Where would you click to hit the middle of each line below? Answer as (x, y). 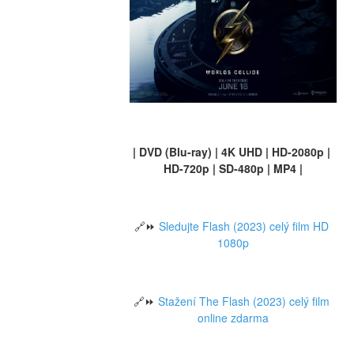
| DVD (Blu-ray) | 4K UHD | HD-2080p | (231, 151)
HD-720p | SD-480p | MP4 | (233, 168)
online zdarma (233, 317)
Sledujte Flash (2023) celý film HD (243, 226)
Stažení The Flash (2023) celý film (243, 301)
